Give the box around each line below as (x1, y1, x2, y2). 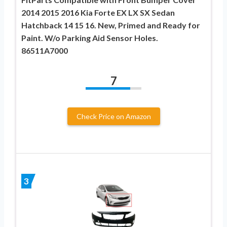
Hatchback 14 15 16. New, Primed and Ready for (21, 20, 200, 30)
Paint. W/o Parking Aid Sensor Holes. (21, 33, 158, 43)
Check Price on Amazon (76, 112, 151, 121)
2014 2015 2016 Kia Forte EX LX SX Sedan (21, 8, 175, 18)
